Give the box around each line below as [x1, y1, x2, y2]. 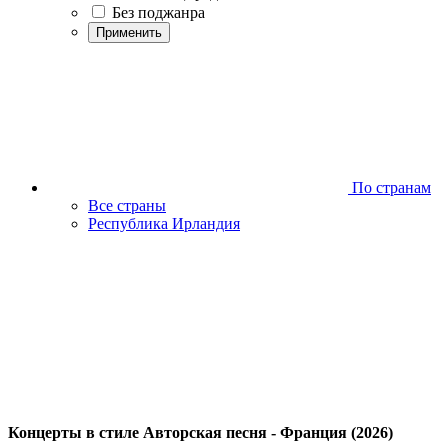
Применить [96, 25, 162, 40]
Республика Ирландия [88, 215, 240, 232]
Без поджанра [112, 4, 205, 21]
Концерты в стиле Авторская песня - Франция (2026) [8, 424, 393, 442]
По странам [348, 179, 431, 196]
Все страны [88, 197, 166, 214]
